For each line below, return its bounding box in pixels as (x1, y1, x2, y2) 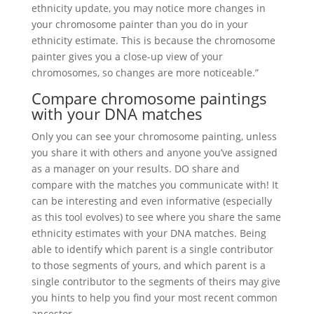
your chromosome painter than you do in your (31, 17, 248, 31)
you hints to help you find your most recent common (31, 290, 278, 304)
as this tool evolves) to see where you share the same (31, 210, 281, 224)
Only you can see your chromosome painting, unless (31, 129, 277, 143)
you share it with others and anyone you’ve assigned (31, 145, 278, 159)
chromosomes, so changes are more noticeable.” (31, 65, 259, 79)
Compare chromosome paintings (31, 87, 267, 109)
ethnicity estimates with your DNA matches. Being (31, 226, 266, 240)
